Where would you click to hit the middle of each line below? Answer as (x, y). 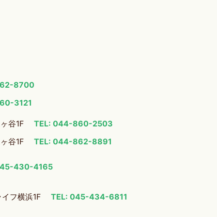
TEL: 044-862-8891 (73, 141)
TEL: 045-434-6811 (89, 196)
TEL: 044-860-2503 (73, 123)
